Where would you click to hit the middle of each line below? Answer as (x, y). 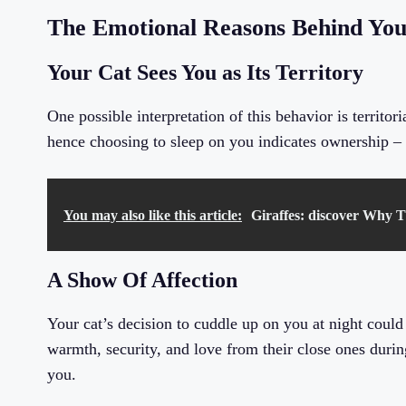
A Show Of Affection (142, 280)
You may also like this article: (153, 216)
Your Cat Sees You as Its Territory (205, 73)
